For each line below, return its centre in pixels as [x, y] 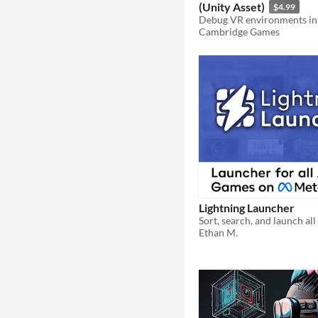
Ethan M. [218, 233]
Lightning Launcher [247, 208]
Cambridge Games [239, 31]
